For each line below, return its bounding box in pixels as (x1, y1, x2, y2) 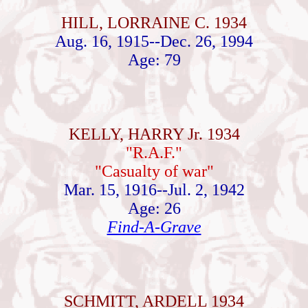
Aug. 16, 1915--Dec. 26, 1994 (55, 32, 253, 50)
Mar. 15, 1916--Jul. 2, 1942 (63, 181, 245, 199)
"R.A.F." (126, 144, 182, 162)
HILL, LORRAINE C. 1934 (61, 14, 247, 32)
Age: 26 (127, 199, 181, 217)
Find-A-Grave (107, 218, 201, 236)
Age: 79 (127, 51, 181, 69)
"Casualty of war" (94, 162, 214, 180)
